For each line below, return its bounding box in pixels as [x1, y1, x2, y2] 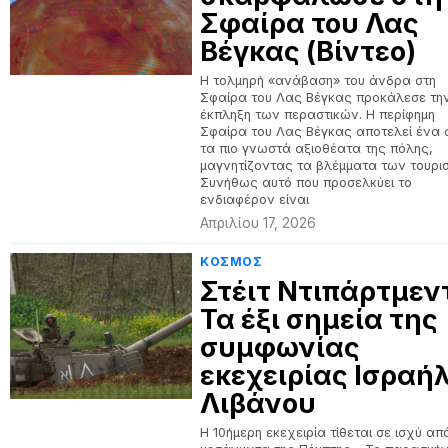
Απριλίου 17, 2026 [200, 215, 317, 231]
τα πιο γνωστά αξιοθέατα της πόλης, [200, 141, 434, 156]
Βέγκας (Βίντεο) [200, 35, 417, 68]
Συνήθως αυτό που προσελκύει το [200, 175, 413, 190]
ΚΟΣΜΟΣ [200, 254, 263, 269]
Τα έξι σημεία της [200, 303, 439, 336]
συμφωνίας [200, 331, 361, 364]
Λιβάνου [200, 387, 317, 420]
